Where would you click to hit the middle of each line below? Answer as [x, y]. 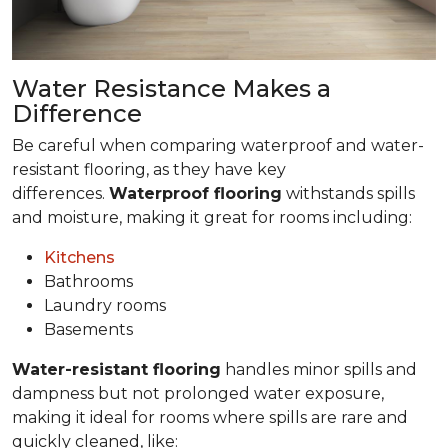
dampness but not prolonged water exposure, [198, 393]
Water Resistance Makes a [171, 88]
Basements [88, 329]
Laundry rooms [105, 305]
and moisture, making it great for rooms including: [212, 217]
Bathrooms [88, 281]
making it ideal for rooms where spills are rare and [210, 417]
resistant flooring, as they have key [149, 169]
